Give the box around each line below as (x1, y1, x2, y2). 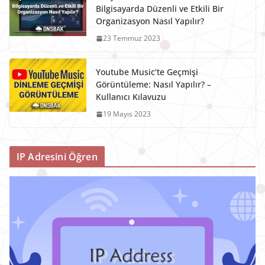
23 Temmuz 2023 (103, 33, 160, 44)
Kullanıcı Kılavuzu (96, 91, 166, 103)
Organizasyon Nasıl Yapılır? (96, 15, 204, 27)
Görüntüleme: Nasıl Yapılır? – (96, 79, 211, 91)
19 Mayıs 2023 (103, 109, 151, 119)
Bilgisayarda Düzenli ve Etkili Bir (96, 3, 224, 15)
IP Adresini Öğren (17, 150, 98, 164)
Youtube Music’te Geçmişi (96, 66, 198, 78)
